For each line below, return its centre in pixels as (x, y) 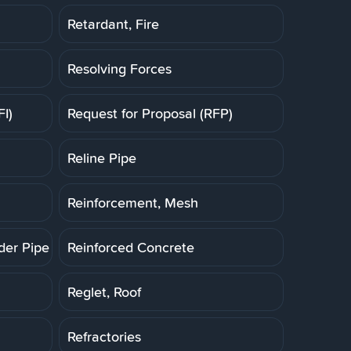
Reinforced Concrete (131, 247)
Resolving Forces (119, 68)
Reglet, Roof (104, 291)
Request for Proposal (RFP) (150, 113)
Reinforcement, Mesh (133, 202)
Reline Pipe (102, 157)
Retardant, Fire (113, 24)
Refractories (104, 336)
